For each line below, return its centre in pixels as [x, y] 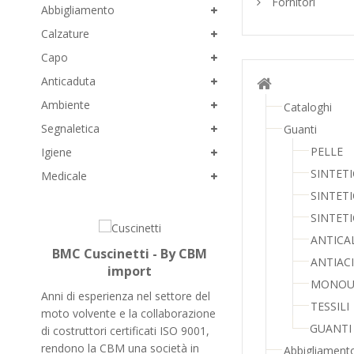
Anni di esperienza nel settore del [126, 296]
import [130, 271]
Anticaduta [68, 81]
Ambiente [66, 105]
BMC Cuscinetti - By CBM [130, 254]
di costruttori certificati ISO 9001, [125, 331]
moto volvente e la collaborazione [128, 314]
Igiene [56, 152]
